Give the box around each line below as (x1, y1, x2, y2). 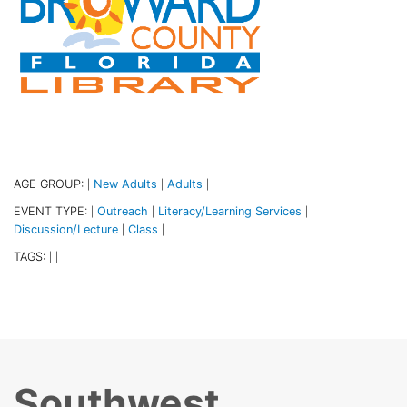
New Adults (94, 176, 157, 191)
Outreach (97, 203, 148, 218)
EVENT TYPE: (14, 203, 91, 218)
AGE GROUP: (14, 176, 87, 191)
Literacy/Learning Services (158, 203, 302, 218)
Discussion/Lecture (14, 222, 118, 236)
